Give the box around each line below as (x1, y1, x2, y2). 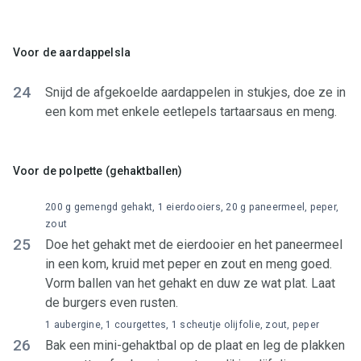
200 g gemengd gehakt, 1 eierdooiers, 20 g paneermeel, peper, (45, 201, 338, 213)
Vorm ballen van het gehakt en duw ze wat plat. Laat (45, 276, 335, 291)
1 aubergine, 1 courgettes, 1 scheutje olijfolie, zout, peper (45, 319, 319, 330)
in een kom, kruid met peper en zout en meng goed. (45, 256, 332, 272)
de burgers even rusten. (45, 295, 178, 310)
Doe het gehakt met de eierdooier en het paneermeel (45, 237, 342, 252)
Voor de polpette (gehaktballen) (13, 164, 183, 177)
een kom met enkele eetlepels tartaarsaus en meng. (45, 104, 337, 119)
